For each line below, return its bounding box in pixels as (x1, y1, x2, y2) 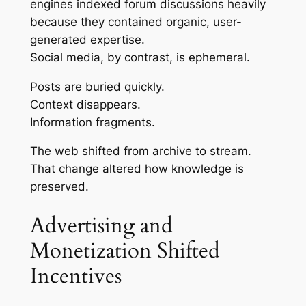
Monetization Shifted (29, 236, 220, 266)
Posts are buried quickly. (29, 79, 165, 94)
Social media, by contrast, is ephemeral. (29, 50, 250, 64)
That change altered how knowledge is (29, 162, 244, 176)
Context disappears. (29, 97, 141, 111)
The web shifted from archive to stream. (29, 144, 251, 158)
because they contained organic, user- (29, 14, 242, 29)
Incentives (29, 262, 122, 291)
